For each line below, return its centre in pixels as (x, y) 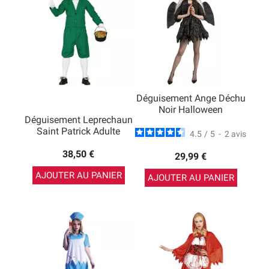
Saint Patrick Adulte (78, 131)
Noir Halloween (191, 110)
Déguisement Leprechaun (78, 120)
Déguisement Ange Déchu (191, 98)
